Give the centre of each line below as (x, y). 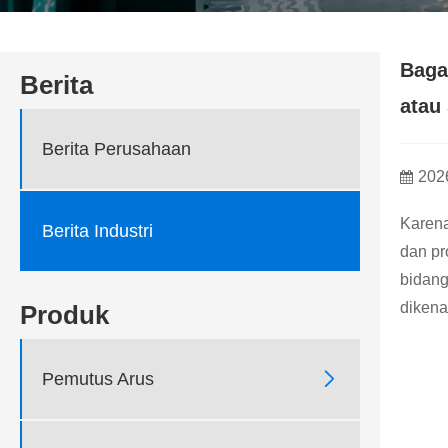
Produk (64, 315)
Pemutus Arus (98, 378)
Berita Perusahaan (116, 148)
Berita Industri (97, 230)
